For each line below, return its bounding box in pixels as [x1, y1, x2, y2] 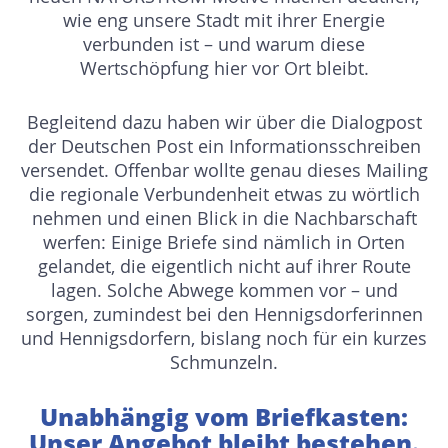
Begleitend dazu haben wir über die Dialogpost [26, 110, 422, 135]
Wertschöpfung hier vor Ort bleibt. [79, 56, 369, 81]
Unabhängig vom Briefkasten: [40, 400, 408, 434]
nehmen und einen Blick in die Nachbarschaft [31, 206, 417, 231]
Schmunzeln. [170, 350, 278, 375]
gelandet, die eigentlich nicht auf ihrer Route [37, 254, 411, 279]
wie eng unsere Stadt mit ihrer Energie [63, 8, 385, 33]
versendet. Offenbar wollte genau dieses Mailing [20, 158, 428, 183]
